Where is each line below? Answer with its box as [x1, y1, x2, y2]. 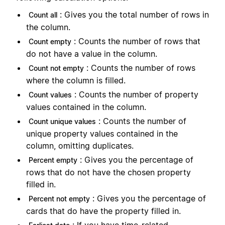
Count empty [29, 37, 71, 46]
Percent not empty [29, 194, 90, 203]
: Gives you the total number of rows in [60, 10, 209, 20]
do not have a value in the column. [26, 49, 157, 59]
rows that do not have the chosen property [26, 167, 191, 178]
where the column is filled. [26, 75, 128, 86]
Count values [29, 90, 72, 99]
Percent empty [29, 156, 77, 165]
